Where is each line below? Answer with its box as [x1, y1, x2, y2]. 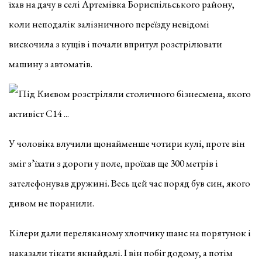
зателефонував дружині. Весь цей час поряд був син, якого [9, 176, 250, 189]
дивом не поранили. [9, 196, 94, 209]
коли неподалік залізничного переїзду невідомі [9, 17, 209, 30]
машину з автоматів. [9, 57, 92, 70]
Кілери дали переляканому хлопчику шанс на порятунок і [9, 226, 251, 239]
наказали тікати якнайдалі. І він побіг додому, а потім [9, 246, 233, 259]
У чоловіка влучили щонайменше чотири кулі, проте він [9, 136, 245, 150]
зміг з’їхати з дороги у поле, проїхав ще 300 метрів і [9, 156, 218, 170]
